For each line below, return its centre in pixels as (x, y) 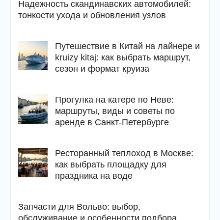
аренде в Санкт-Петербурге (112, 123)
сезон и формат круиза (102, 69)
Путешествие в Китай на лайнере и (127, 46)
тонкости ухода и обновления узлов (92, 15)
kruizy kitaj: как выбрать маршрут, (123, 58)
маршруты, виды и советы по (115, 111)
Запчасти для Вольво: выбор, (79, 207)
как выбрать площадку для (110, 165)
